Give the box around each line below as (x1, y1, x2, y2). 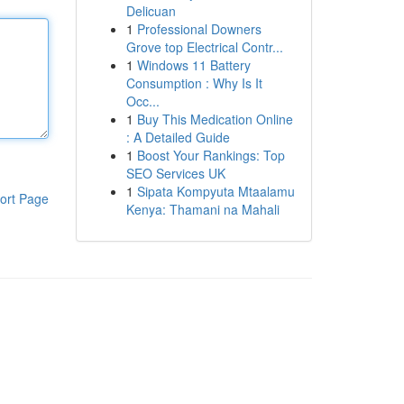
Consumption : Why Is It (125, 74, 262, 92)
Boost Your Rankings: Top (136, 146, 285, 164)
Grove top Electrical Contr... (125, 38, 283, 56)
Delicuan (125, 2, 176, 20)
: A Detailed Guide (125, 128, 230, 146)
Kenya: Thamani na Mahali (125, 200, 280, 218)
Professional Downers (136, 20, 262, 38)
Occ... (125, 92, 160, 110)
